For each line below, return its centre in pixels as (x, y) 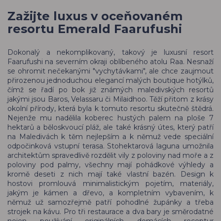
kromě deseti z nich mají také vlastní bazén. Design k (110, 174)
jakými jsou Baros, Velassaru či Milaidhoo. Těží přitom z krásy (110, 99)
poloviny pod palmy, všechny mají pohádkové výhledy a (110, 165)
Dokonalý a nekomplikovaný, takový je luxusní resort (110, 53)
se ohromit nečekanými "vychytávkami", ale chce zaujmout (110, 71)
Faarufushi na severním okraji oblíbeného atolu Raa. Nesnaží (110, 62)
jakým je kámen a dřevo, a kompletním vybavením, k (110, 193)
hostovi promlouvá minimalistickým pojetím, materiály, (110, 184)
